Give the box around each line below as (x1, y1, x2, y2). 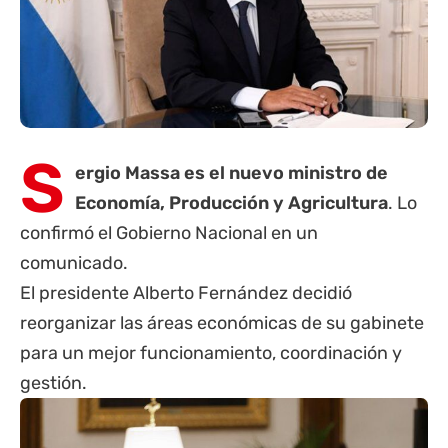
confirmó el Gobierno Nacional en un (20, 222, 318, 245)
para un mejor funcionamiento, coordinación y (20, 342, 402, 365)
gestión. (20, 372, 87, 395)
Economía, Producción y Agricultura (75, 192, 388, 215)
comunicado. (20, 252, 128, 275)
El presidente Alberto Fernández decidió (20, 282, 352, 305)
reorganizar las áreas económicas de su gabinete (20, 312, 424, 335)
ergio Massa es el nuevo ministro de (75, 162, 388, 185)
